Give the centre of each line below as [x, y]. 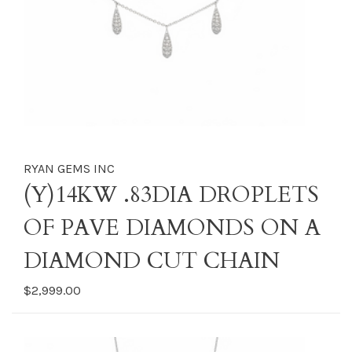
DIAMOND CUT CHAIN [152, 261]
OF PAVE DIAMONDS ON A [172, 228]
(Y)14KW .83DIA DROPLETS [171, 195]
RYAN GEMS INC [69, 169]
